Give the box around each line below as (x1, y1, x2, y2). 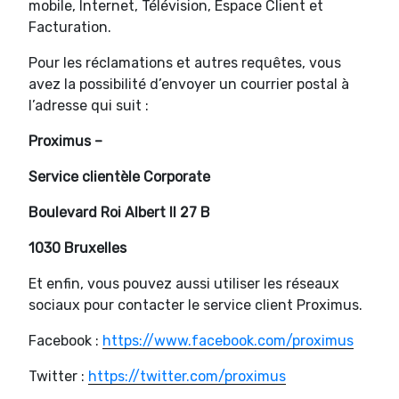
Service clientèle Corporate (28, 167, 210, 185)
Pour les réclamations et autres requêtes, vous (28, 53, 341, 71)
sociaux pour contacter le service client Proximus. (28, 296, 362, 313)
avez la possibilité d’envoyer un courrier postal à (28, 75, 349, 93)
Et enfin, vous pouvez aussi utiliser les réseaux (28, 274, 339, 292)
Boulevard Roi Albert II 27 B (28, 203, 210, 221)
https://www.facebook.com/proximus (102, 331, 354, 349)
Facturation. (28, 18, 111, 36)
